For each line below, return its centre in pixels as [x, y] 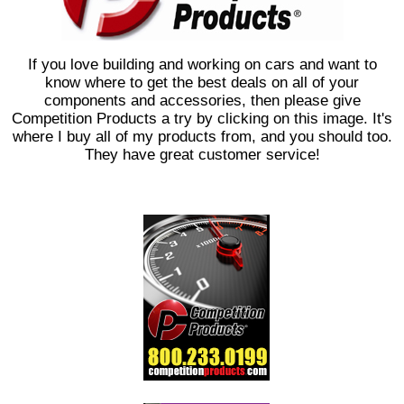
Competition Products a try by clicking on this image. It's [202, 119]
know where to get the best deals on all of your [202, 83]
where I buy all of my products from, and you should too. [202, 137]
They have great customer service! [202, 155]
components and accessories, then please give [202, 101]
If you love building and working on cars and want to [202, 65]
